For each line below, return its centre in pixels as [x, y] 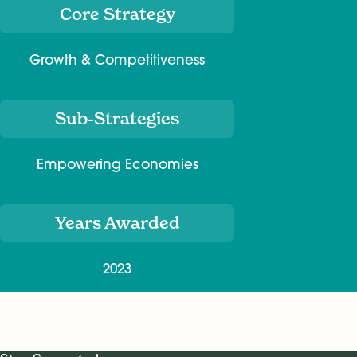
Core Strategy [117, 14]
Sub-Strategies [117, 119]
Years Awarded [117, 223]
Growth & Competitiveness [117, 60]
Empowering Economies [117, 164]
